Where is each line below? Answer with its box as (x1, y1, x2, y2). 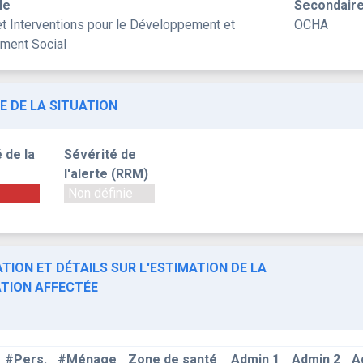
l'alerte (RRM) (64, 165, 148, 181)
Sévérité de (64, 146, 136, 162)
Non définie (68, 185, 133, 201)
